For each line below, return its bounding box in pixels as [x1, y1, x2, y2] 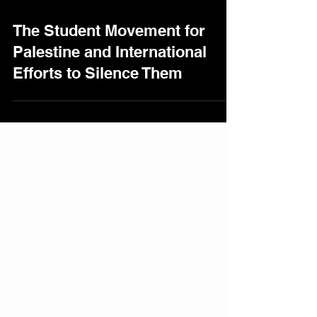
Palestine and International [13, 105, 207, 123]
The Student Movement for [13, 83, 205, 102]
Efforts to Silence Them [13, 126, 183, 144]
